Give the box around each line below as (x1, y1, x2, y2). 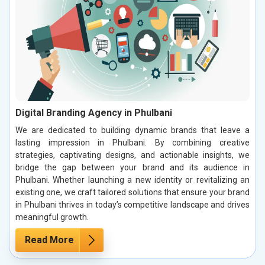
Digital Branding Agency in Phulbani (15, 107, 172, 119)
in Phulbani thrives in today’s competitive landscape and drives (15, 200, 250, 210)
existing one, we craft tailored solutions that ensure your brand (15, 188, 250, 198)
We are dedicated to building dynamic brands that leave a (15, 125, 250, 135)
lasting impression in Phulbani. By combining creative (15, 138, 250, 148)
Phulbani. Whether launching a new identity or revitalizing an (15, 175, 250, 185)
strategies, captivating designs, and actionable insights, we (15, 150, 250, 160)
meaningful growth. (15, 212, 89, 222)
